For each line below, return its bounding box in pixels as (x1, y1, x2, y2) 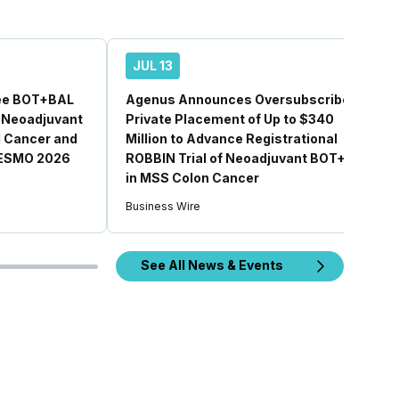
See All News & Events (141, 257, 283, 273)
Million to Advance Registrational (126, 131, 338, 146)
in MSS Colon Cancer (126, 170, 259, 185)
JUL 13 (133, 58, 173, 73)
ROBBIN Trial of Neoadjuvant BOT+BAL (126, 151, 371, 166)
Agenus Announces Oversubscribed (126, 92, 358, 107)
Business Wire (126, 199, 200, 213)
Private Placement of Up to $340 (126, 111, 334, 126)
